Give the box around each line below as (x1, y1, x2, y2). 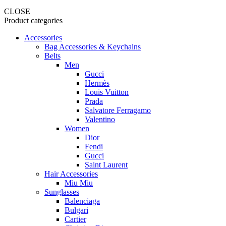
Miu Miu (65, 178, 93, 187)
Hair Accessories (44, 169, 98, 178)
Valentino (85, 115, 115, 124)
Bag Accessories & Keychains (44, 42, 141, 51)
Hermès (85, 78, 109, 87)
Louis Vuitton (85, 87, 129, 96)
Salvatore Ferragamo (85, 105, 151, 115)
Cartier (65, 214, 86, 223)
